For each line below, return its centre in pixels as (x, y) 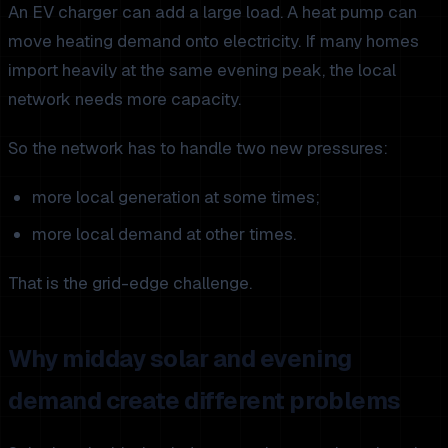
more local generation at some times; (176, 196)
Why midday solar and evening (180, 358)
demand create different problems (204, 400)
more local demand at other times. (164, 233)
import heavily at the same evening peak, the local (202, 69)
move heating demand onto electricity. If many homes (213, 40)
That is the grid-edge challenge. (130, 282)
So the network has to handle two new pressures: (198, 147)
